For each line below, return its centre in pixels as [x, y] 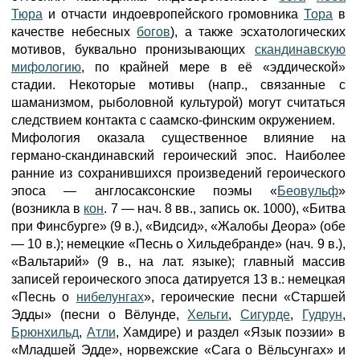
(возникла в [48, 209]
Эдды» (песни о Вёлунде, [100, 315]
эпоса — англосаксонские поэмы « [144, 191]
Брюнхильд [45, 332]
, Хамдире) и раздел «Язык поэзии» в [231, 332]
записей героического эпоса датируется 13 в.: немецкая [178, 279]
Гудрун [323, 315]
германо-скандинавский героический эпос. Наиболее [178, 155]
